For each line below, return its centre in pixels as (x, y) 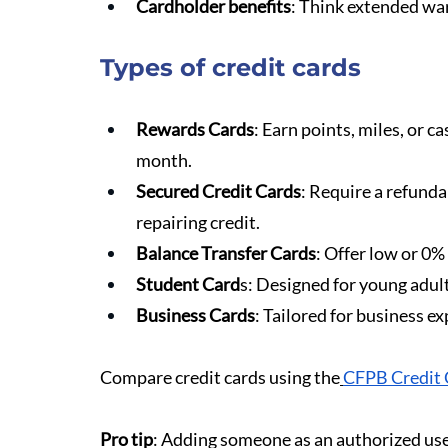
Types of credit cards (230, 67)
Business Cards (195, 315)
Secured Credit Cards (218, 191)
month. (164, 160)
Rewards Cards (195, 129)
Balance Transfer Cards (226, 253)
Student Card (188, 284)
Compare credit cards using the (220, 377)
